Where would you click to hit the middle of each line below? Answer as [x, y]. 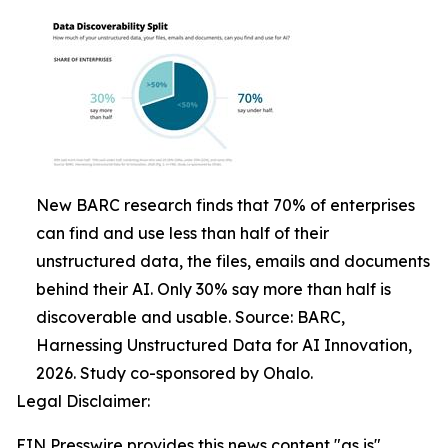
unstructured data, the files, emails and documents [233, 261]
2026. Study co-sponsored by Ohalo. [174, 373]
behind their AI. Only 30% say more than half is [213, 289]
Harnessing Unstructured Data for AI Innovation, [224, 345]
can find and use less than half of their [182, 233]
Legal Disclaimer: [83, 401]
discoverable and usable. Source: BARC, [190, 317]
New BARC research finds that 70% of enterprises [225, 205]
